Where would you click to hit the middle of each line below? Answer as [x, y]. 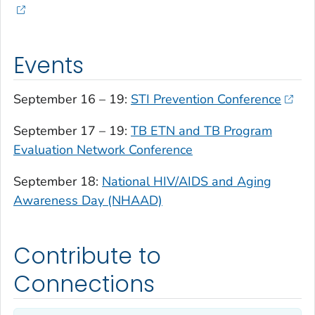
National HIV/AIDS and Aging [187, 181]
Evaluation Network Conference [103, 149]
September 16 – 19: [72, 99]
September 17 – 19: [72, 130]
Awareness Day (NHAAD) [88, 200]
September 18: [58, 181]
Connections [84, 284]
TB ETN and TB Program [201, 130]
